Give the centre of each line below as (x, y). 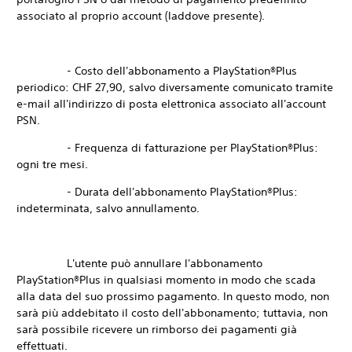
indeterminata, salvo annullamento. (108, 208)
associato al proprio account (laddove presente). (141, 16)
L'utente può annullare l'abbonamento (139, 263)
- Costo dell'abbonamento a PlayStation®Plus (157, 71)
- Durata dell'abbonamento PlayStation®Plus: (157, 192)
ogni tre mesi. (52, 164)
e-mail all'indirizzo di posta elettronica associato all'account (171, 104)
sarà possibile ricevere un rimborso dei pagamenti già (157, 329)
